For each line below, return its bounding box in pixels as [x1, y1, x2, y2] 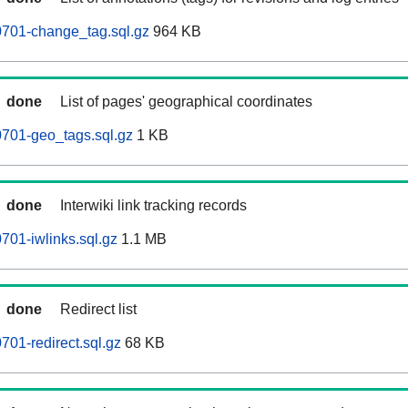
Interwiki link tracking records [60, 198, 247, 214]
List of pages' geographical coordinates [60, 94, 312, 110]
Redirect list [60, 301, 137, 318]
